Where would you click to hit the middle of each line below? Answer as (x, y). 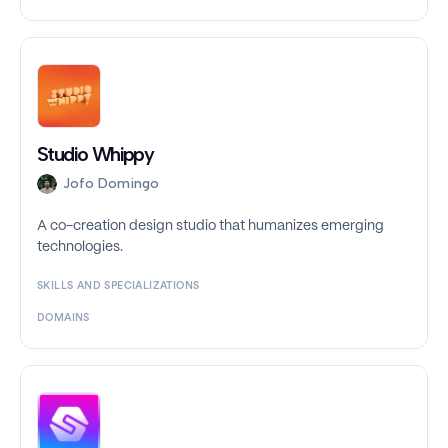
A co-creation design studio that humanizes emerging (210, 226)
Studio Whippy (95, 154)
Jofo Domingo (111, 184)
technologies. (80, 247)
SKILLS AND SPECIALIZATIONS (118, 286)
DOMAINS (63, 318)
